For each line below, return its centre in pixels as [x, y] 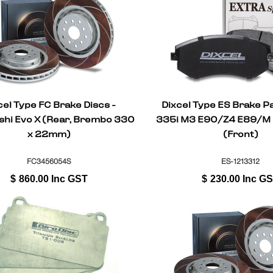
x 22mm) [49, 134]
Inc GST [70, 179]
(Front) [240, 134]
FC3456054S [49, 161]
